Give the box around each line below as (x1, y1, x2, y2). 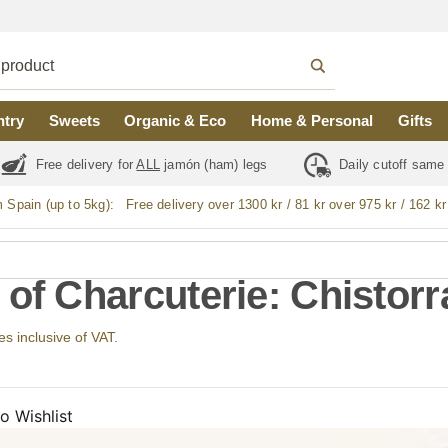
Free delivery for (31, 156, 137, 172)
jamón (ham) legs (160, 156, 272, 172)
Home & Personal (251, 112, 374, 130)
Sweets (48, 112, 100, 130)
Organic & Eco (124, 112, 227, 130)
